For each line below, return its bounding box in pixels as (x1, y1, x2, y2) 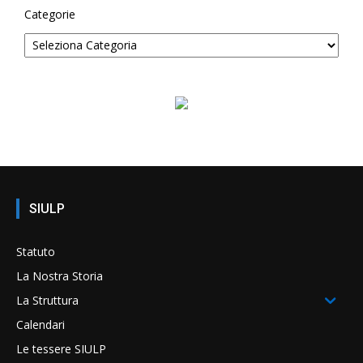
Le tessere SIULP (16, 340, 106, 357)
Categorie (24, 6, 75, 22)
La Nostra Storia (16, 267, 103, 284)
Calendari (16, 316, 65, 332)
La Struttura (16, 292, 79, 308)
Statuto (16, 243, 55, 259)
